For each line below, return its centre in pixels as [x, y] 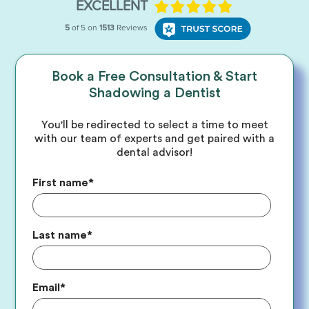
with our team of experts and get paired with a [154, 139]
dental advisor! [154, 152]
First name [61, 183]
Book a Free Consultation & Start [154, 77]
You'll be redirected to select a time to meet [154, 125]
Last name [60, 235]
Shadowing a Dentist [154, 93]
